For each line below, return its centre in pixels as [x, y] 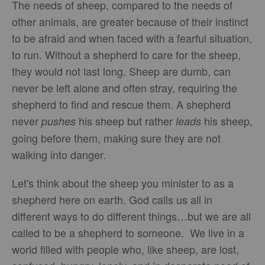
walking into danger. [60, 154]
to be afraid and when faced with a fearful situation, [132, 38]
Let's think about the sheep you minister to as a [123, 183]
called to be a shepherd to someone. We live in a [128, 232]
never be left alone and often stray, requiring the [125, 88]
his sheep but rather [126, 121]
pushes [59, 121]
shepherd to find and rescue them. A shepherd [121, 104]
